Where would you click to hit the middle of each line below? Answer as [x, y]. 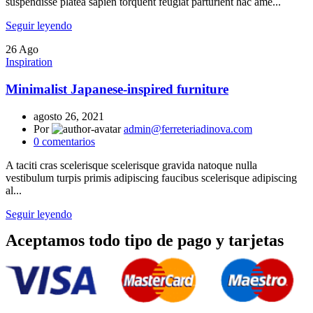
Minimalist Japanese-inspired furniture [117, 89]
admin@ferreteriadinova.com [188, 129]
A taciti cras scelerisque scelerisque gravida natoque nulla [131, 165]
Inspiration [29, 62]
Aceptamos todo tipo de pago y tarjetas [145, 240]
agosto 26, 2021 [69, 116]
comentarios [68, 141]
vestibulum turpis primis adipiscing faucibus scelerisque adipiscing [151, 177]
